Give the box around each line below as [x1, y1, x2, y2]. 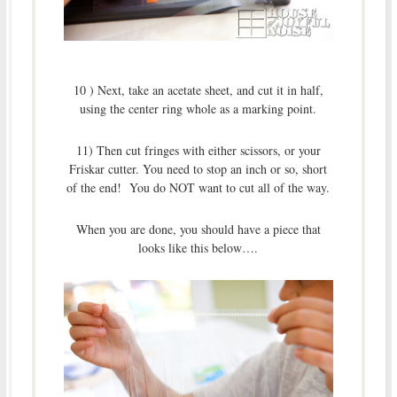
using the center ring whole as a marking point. [80, 100, 317, 118]
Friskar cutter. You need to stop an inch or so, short [69, 160, 328, 178]
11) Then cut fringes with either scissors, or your [75, 142, 321, 160]
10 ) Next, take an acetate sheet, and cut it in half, [73, 82, 323, 99]
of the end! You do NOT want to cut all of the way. [66, 179, 331, 197]
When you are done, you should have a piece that [75, 221, 321, 238]
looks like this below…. [138, 239, 259, 257]
